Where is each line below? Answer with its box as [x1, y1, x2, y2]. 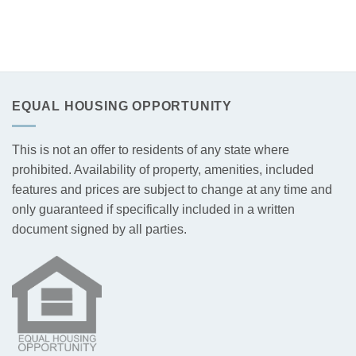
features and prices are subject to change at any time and [12, 182, 332, 196]
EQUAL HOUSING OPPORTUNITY [12, 99, 232, 114]
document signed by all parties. [12, 222, 187, 236]
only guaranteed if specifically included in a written [12, 202, 295, 216]
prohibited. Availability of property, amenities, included [12, 162, 314, 176]
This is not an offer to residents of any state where [12, 142, 289, 157]
